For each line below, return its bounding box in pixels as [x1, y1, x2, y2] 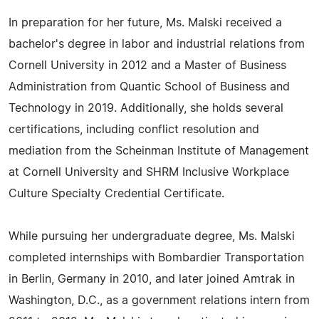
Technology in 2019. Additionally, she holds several [9, 103, 283, 114]
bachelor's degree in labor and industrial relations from [9, 38, 305, 50]
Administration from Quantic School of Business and [9, 81, 290, 93]
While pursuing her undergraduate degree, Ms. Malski [9, 231, 295, 242]
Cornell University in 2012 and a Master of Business [9, 60, 286, 71]
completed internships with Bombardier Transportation [9, 252, 304, 263]
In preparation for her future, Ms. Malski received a [9, 17, 282, 28]
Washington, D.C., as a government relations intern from [9, 295, 310, 306]
